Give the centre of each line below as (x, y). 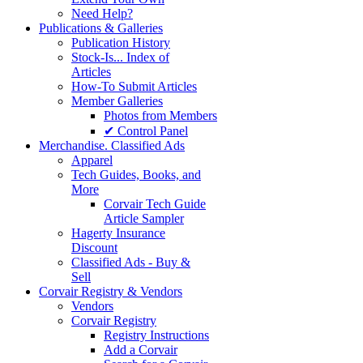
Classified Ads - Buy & (131, 262)
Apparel (92, 160)
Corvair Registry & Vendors (111, 291)
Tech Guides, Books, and (136, 174)
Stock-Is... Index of (120, 57)
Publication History (121, 42)
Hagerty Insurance (118, 233)
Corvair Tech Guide (155, 203)
